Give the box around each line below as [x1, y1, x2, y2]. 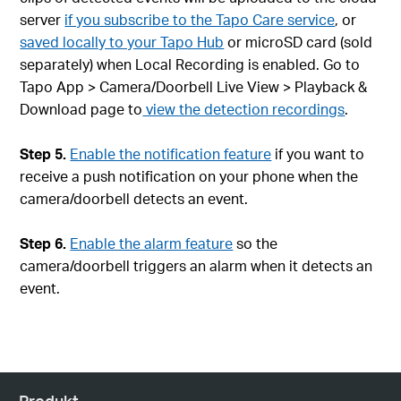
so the [233, 234, 278, 253]
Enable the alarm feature [70, 234, 234, 253]
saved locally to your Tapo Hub [20, 32, 225, 52]
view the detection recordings [142, 99, 346, 119]
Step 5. [20, 144, 67, 164]
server [20, 10, 65, 30]
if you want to [271, 144, 365, 164]
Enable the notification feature [70, 144, 272, 164]
